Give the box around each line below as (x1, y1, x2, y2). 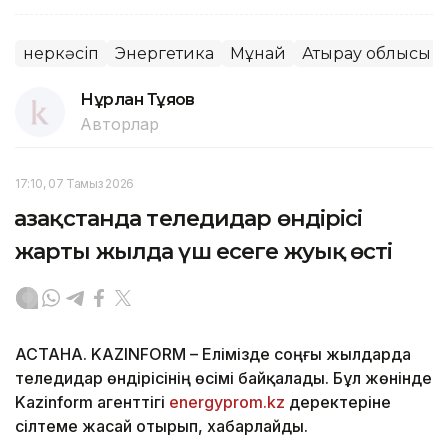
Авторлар (80, 113, 159, 134)
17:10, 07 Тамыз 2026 (15, 175, 134, 191)
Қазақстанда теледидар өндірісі (15, 204, 363, 232)
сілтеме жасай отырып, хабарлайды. (15, 415, 308, 436)
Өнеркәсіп (23, 43, 99, 63)
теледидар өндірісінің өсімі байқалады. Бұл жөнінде (15, 367, 432, 388)
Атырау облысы (302, 43, 431, 63)
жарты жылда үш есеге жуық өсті (15, 237, 393, 265)
